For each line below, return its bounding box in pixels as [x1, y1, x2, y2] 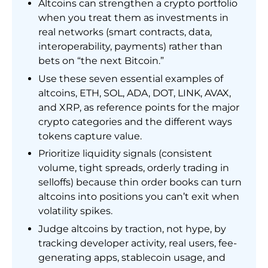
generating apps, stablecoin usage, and [38, 251, 226, 263]
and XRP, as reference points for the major [38, 101, 239, 113]
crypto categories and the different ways [38, 115, 232, 127]
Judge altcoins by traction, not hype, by [38, 223, 226, 234]
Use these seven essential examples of [38, 72, 223, 84]
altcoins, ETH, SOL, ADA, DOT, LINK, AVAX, [38, 87, 231, 99]
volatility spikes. [38, 205, 112, 217]
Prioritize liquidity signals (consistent [38, 148, 212, 160]
